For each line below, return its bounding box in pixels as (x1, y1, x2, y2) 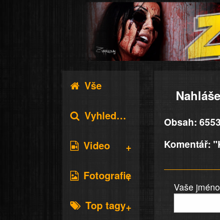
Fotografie (83, 168, 131, 182)
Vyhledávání (84, 108, 116, 122)
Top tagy (85, 198, 126, 212)
